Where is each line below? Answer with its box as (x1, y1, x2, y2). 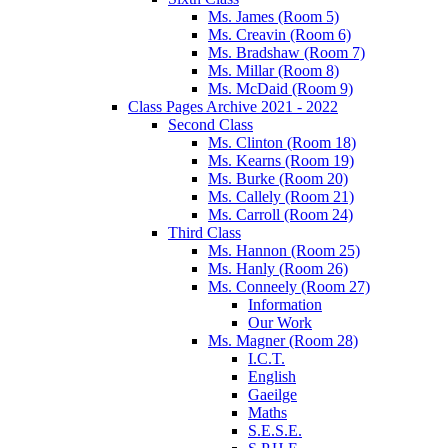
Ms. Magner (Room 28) (208, 331, 358, 349)
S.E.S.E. (248, 421, 302, 439)
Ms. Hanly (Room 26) (208, 259, 348, 277)
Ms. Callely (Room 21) (208, 187, 354, 205)
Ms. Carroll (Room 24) (208, 205, 353, 223)
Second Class (168, 115, 253, 133)
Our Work (248, 313, 312, 331)
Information (248, 295, 322, 313)
